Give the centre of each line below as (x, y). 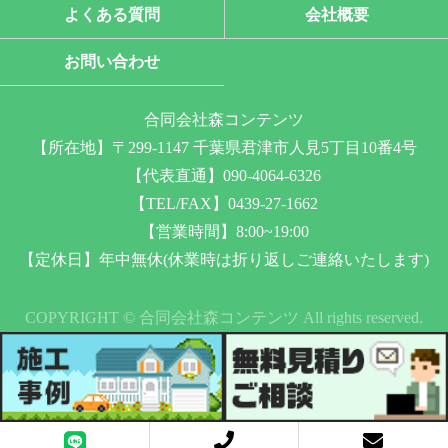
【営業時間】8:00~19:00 (224, 232)
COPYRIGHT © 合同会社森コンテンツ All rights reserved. (224, 318)
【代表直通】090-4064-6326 (224, 176)
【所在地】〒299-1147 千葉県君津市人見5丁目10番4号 (224, 148)
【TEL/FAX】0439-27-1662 (224, 204)
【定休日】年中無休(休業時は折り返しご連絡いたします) (224, 260)
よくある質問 (112, 15)
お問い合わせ (112, 62)
